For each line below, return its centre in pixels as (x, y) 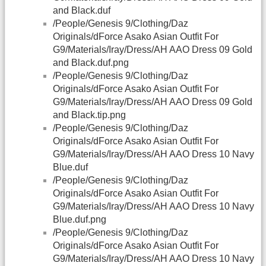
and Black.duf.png (91, 63)
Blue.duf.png (80, 220)
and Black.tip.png (89, 115)
